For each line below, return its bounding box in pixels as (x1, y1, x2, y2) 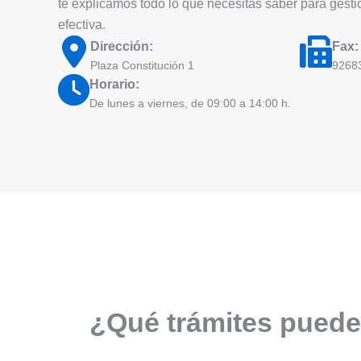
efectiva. (58, 18, 106, 31)
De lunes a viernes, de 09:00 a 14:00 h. (89, 97, 291, 110)
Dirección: (90, 39, 153, 53)
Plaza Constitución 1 (90, 58, 194, 72)
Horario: (89, 77, 139, 91)
